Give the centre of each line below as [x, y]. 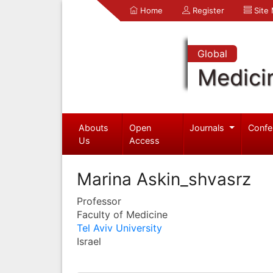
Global [212, 54]
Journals [208, 127]
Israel [89, 241]
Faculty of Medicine [122, 214]
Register [207, 10]
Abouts [93, 127]
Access [145, 140]
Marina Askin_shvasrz [164, 179]
